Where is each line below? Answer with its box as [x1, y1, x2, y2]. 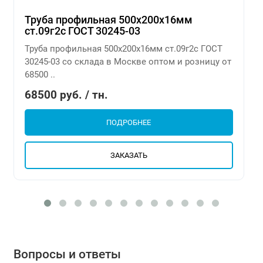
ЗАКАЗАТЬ [110, 150, 147, 160]
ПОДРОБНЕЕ [106, 117, 151, 127]
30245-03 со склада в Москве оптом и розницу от [24, 56, 231, 67]
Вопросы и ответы [13, 247, 121, 261]
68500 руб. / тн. [24, 87, 108, 102]
